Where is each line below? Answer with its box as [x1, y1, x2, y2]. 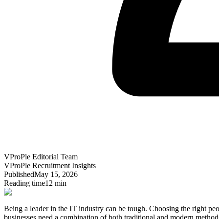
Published [4, 170, 34, 179]
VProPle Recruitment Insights [4, 161, 96, 170]
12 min [45, 179, 66, 188]
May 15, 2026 [34, 170, 78, 179]
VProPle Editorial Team [4, 153, 78, 161]
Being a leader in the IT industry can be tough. [4, 204, 147, 213]
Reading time [4, 179, 45, 188]
